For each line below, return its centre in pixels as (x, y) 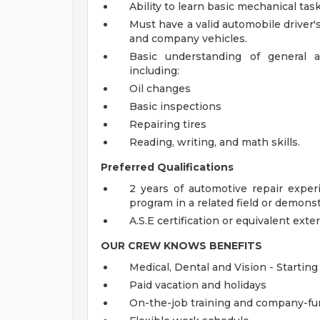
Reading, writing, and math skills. (215, 142)
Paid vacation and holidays (198, 285)
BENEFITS (236, 246)
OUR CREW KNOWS (154, 246)
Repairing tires (168, 124)
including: (154, 71)
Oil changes (160, 89)
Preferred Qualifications (167, 167)
